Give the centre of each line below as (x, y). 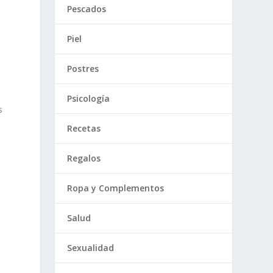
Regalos (84, 158)
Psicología (89, 98)
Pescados (87, 9)
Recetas (84, 128)
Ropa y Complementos (116, 188)
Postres (83, 69)
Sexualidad (91, 248)
